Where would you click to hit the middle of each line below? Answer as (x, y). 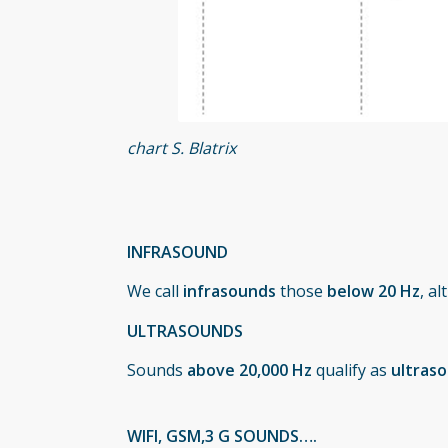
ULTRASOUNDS (185, 330)
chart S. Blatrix (182, 148)
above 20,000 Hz (250, 370)
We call (155, 291)
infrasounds (230, 291)
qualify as (352, 370)
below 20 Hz (374, 291)
